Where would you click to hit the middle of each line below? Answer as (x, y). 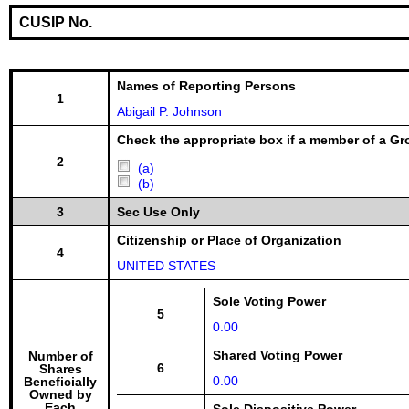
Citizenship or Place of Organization (229, 240)
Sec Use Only (158, 212)
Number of (60, 356)
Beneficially (60, 382)
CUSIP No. (56, 22)
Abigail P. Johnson (169, 111)
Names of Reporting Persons (206, 86)
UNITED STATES (166, 266)
